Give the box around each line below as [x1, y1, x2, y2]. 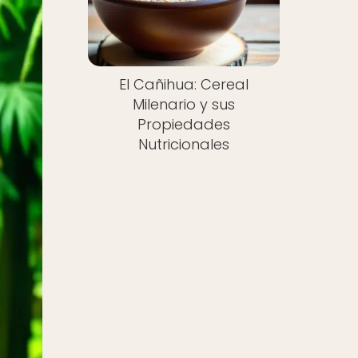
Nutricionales [137, 134, 229, 155]
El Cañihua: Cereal [118, 74, 249, 95]
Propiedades [137, 114, 230, 135]
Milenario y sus [132, 94, 235, 115]
